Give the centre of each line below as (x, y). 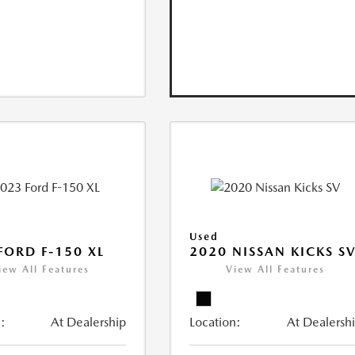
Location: (216, 323)
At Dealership (89, 323)
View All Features (276, 270)
